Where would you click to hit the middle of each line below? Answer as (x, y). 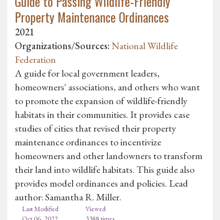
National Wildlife (145, 45)
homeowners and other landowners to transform (109, 155)
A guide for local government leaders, (87, 73)
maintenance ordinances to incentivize (88, 142)
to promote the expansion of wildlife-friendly (101, 100)
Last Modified (40, 208)
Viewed (96, 208)
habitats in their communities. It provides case (102, 114)
